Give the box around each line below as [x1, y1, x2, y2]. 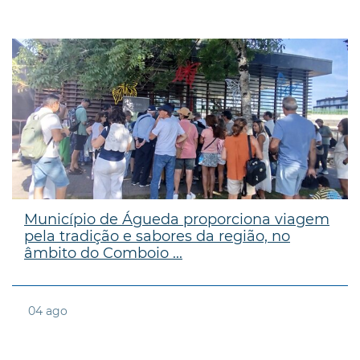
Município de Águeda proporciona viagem [24, 210, 329, 228]
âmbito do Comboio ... [24, 243, 182, 262]
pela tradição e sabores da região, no [24, 227, 290, 245]
